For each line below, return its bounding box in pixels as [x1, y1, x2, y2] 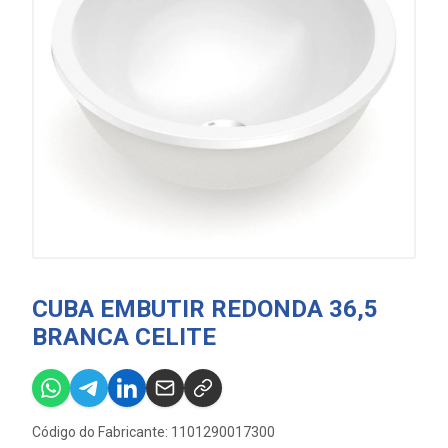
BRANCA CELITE [32, 323, 216, 351]
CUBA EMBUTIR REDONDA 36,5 [32, 295, 378, 323]
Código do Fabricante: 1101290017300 [32, 424, 275, 440]
